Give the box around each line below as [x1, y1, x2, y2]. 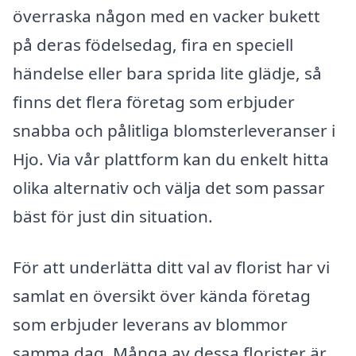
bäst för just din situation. [13, 205, 213, 228]
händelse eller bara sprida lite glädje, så [13, 62, 322, 85]
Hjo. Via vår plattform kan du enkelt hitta [13, 148, 329, 171]
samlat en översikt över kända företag [13, 284, 311, 307]
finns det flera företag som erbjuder [13, 91, 295, 114]
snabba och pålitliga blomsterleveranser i [13, 119, 335, 142]
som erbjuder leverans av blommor [13, 312, 288, 335]
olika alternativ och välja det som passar [13, 176, 325, 199]
